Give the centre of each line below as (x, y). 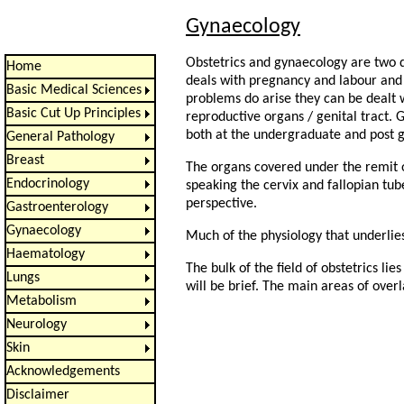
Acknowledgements (63, 372)
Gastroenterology (57, 207)
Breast (25, 161)
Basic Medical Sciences (74, 90)
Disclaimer (38, 395)
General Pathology (60, 137)
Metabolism (41, 301)
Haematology (46, 254)
